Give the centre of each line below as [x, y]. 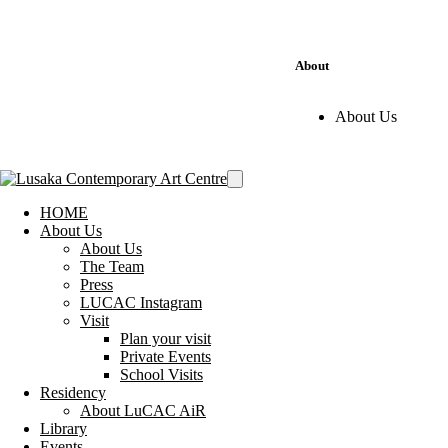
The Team [112, 266]
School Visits [161, 374]
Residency [73, 392]
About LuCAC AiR [143, 410]
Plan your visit [165, 338]
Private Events [165, 356]
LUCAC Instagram [141, 302]
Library [63, 428]
